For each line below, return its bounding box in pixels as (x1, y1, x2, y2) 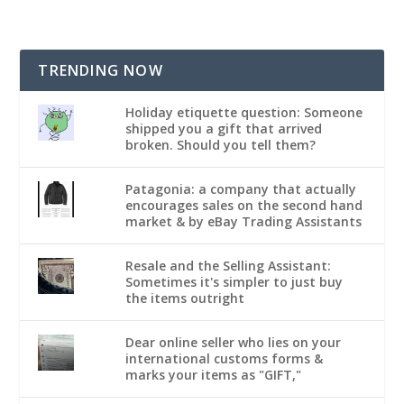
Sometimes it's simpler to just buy (125, 273, 343, 291)
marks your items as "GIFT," (125, 366, 301, 384)
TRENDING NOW (38, 60, 163, 81)
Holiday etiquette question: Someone (125, 104, 363, 122)
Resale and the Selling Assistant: (125, 257, 331, 275)
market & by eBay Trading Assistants (125, 213, 362, 231)
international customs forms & (125, 350, 323, 368)
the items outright (125, 289, 244, 308)
